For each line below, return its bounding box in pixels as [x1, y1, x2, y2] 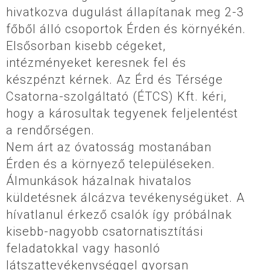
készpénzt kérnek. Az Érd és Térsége [6, 72, 223, 87]
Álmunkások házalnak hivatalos [6, 174, 192, 189]
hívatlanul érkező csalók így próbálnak [6, 207, 232, 222]
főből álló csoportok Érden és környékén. [6, 22, 246, 37]
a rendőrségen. [6, 123, 95, 138]
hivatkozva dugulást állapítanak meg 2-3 [6, 5, 244, 20]
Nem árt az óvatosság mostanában [6, 140, 212, 155]
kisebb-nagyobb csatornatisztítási [6, 224, 203, 239]
